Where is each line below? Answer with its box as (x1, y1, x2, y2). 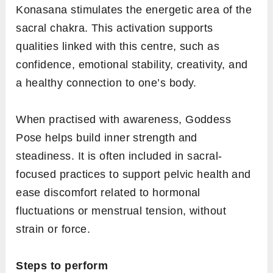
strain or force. (16, 222, 91, 235)
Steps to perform (16, 259, 108, 272)
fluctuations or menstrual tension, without (16, 204, 227, 217)
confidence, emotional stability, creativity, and (16, 58, 248, 71)
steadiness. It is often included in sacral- (16, 149, 222, 162)
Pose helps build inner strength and (16, 131, 197, 144)
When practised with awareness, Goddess (16, 113, 232, 126)
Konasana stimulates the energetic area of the (16, 3, 252, 16)
